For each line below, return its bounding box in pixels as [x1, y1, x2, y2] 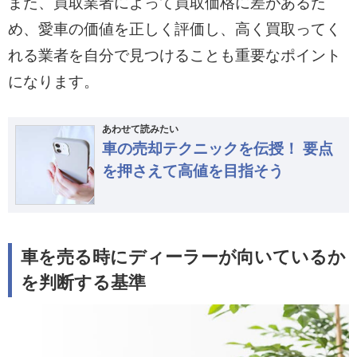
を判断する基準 [21, 273, 147, 293]
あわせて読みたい [101, 123, 178, 135]
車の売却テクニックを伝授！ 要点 [101, 139, 333, 157]
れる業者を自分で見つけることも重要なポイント [7, 46, 341, 64]
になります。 [7, 73, 99, 90]
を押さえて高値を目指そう [101, 162, 284, 179]
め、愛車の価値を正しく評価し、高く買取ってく [7, 20, 341, 37]
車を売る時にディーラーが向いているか [21, 248, 347, 268]
